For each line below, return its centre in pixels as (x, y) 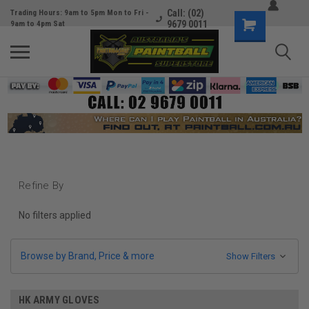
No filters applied (55, 215)
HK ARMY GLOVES (59, 300)
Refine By (41, 185)
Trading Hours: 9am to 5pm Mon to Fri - (80, 13)
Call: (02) (186, 13)
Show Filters (251, 256)
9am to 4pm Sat (38, 24)
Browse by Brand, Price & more (88, 256)
